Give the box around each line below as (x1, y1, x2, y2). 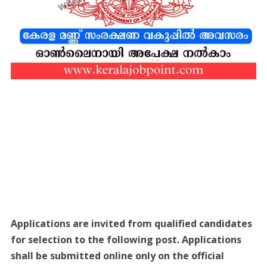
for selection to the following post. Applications (10, 232, 241, 246)
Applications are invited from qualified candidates (10, 216, 252, 230)
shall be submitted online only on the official (10, 249, 224, 262)
